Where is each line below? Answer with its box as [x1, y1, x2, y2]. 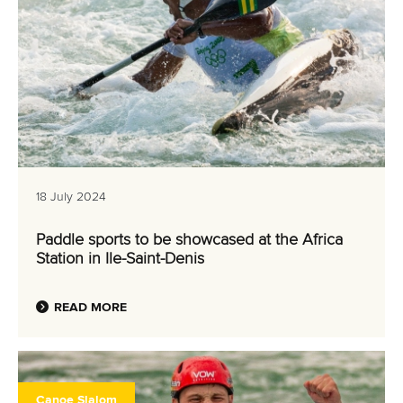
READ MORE [54, 301, 127, 314]
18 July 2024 [36, 191, 106, 203]
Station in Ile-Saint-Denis [36, 251, 204, 267]
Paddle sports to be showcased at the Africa [36, 232, 343, 248]
